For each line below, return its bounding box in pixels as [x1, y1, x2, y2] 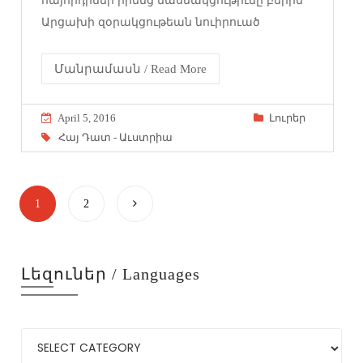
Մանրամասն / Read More [54, 62, 207, 76]
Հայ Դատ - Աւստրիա [58, 131, 173, 144]
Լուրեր [268, 112, 305, 125]
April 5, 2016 [58, 112, 117, 125]
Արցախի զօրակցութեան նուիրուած [41, 16, 261, 29]
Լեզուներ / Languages [21, 264, 201, 283]
